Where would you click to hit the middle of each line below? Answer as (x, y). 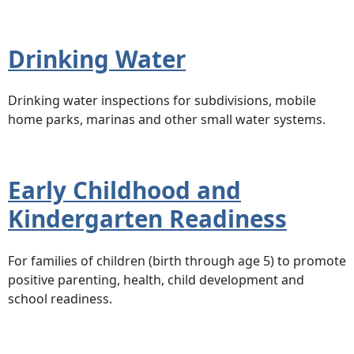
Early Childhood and (124, 190)
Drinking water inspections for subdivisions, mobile (162, 101)
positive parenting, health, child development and (156, 279)
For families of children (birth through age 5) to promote (177, 260)
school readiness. (60, 298)
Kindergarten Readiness (147, 219)
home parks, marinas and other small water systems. (167, 120)
